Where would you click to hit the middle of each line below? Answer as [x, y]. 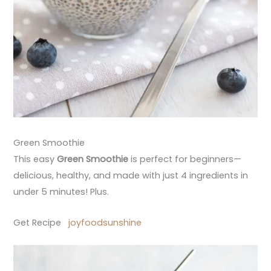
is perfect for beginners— [186, 159]
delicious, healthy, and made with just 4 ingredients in [131, 176]
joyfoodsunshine [105, 222]
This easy [35, 159]
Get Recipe [41, 222]
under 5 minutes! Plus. [61, 192]
